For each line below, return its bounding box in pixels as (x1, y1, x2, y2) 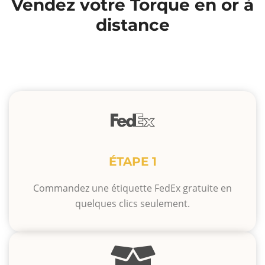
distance (95, 15, 170, 35)
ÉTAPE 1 (108, 154, 157, 169)
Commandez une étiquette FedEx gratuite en (33, 182, 232, 195)
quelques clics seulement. (75, 197, 190, 211)
